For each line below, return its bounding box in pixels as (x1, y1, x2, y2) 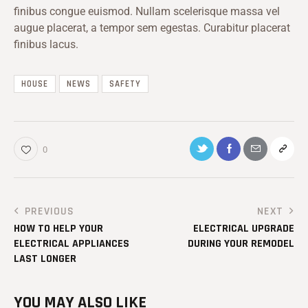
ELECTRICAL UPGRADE (193, 221, 294, 236)
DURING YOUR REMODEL (188, 236, 294, 252)
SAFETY (109, 78, 142, 89)
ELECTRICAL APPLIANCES (14, 236, 129, 252)
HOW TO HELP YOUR (14, 221, 103, 236)
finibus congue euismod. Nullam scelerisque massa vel (14, 5, 280, 19)
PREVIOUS (24, 204, 74, 219)
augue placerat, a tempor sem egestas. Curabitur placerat (14, 21, 290, 35)
